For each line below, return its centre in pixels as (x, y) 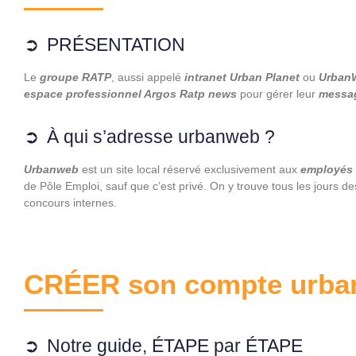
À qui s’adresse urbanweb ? (161, 137)
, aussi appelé (148, 77)
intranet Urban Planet (242, 77)
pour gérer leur (278, 94)
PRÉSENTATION (116, 44)
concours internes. (70, 203)
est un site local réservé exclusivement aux (190, 169)
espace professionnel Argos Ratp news (130, 94)
